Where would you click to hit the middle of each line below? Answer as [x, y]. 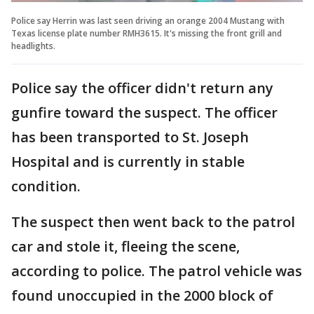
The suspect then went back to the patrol [153, 222]
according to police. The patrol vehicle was [157, 271]
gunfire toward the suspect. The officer [144, 113]
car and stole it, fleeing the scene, [125, 247]
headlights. [33, 46]
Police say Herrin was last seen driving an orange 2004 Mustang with [148, 21]
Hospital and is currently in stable [128, 162]
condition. [48, 186]
